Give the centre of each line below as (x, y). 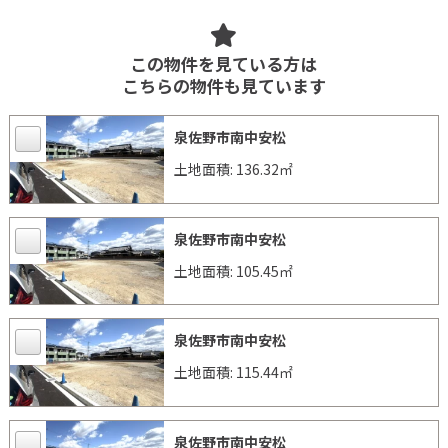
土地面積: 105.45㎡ (237, 270)
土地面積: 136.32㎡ (237, 169)
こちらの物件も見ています (223, 85)
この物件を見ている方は (224, 63)
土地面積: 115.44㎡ (237, 372)
